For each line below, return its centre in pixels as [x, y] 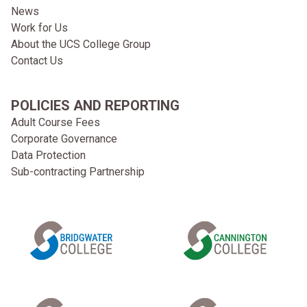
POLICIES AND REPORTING [95, 105]
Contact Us [37, 60]
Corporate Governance [64, 138]
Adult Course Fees [56, 122]
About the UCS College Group [81, 44]
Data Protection [48, 155]
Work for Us [39, 27]
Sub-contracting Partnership [78, 171]
